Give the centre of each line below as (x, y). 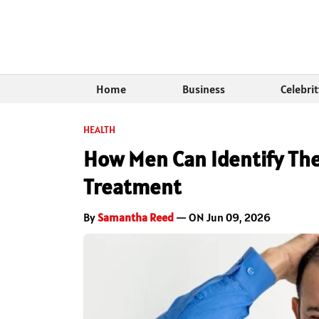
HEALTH (99, 130)
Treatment (132, 187)
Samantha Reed (136, 218)
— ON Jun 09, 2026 (222, 218)
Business (203, 89)
